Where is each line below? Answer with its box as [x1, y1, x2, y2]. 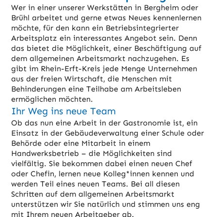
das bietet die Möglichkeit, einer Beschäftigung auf [11, 44, 201, 53]
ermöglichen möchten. [11, 94, 93, 104]
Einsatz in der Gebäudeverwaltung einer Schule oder [11, 128, 204, 138]
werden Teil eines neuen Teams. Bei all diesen [11, 179, 180, 189]
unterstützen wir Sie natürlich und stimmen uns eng [11, 200, 200, 209]
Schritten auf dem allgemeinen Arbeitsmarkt [11, 189, 174, 199]
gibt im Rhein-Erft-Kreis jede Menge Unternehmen [11, 64, 197, 74]
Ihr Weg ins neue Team [11, 105, 116, 117]
